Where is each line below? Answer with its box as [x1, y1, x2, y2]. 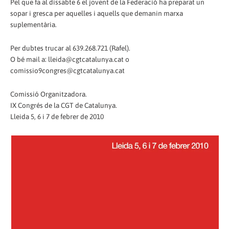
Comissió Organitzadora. [10, 90, 87, 99]
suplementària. [10, 20, 57, 29]
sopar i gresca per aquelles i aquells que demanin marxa [10, 9, 183, 18]
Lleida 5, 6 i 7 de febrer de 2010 [10, 112, 104, 121]
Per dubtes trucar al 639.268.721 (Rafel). [10, 44, 130, 53]
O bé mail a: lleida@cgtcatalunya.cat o [10, 55, 129, 64]
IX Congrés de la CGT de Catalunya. [10, 101, 117, 110]
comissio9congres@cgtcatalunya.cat [10, 66, 125, 75]
